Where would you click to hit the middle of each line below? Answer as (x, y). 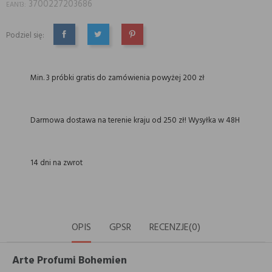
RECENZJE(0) (175, 228)
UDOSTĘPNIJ (83, 44)
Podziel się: (25, 36)
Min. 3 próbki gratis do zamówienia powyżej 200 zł (117, 78)
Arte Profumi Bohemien (70, 261)
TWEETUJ (111, 44)
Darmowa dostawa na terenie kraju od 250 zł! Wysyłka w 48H (135, 121)
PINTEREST (148, 44)
